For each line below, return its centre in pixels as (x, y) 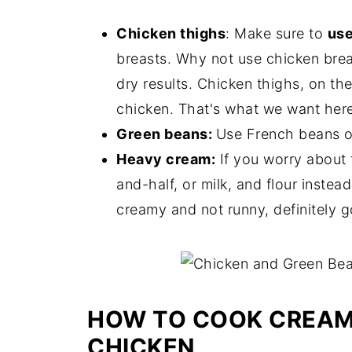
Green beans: (166, 134)
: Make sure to (277, 33)
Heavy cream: (166, 159)
